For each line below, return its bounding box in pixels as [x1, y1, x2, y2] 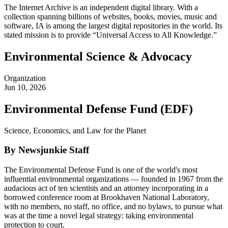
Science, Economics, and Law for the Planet [4, 126, 146, 135]
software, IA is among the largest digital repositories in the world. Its [4, 21, 222, 31]
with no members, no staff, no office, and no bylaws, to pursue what [4, 202, 222, 211]
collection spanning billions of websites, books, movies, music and [4, 12, 217, 21]
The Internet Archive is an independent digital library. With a [4, 3, 198, 12]
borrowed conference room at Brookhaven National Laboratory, [4, 193, 209, 202]
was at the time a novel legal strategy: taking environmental [4, 211, 193, 220]
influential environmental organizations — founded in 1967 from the [4, 175, 223, 184]
